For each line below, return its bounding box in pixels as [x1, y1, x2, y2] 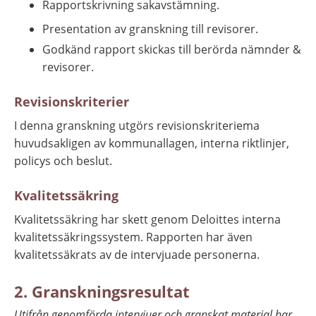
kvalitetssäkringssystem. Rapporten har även [14, 229, 253, 245]
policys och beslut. [14, 152, 112, 169]
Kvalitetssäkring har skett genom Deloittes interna [14, 211, 281, 227]
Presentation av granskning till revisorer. [42, 20, 258, 37]
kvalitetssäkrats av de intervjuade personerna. [14, 246, 260, 262]
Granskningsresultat [32, 280, 190, 302]
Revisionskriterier [14, 92, 129, 110]
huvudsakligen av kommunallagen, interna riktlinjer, [14, 135, 289, 151]
